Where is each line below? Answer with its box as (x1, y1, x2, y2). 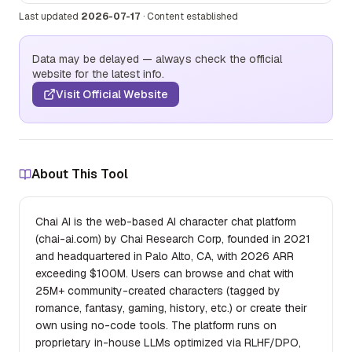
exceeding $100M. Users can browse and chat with (35, 266, 294, 280)
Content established (147, 10, 238, 23)
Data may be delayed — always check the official (32, 52, 282, 66)
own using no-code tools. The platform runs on (35, 318, 277, 332)
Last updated (19, 10, 79, 23)
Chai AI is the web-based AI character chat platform (35, 214, 296, 229)
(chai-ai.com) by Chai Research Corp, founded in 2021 (35, 232, 310, 246)
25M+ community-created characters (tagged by (35, 284, 280, 298)
